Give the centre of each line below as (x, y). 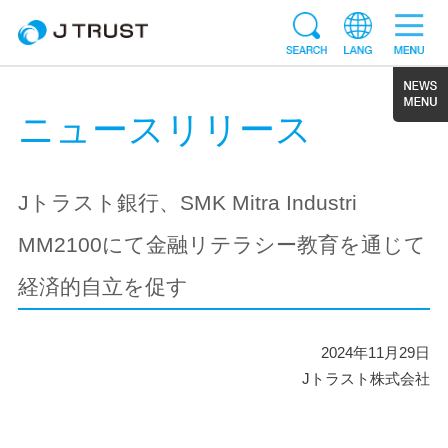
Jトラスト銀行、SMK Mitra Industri (187, 203)
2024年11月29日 (376, 353)
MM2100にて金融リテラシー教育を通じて (221, 245)
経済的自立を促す (102, 287)
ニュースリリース (164, 130)
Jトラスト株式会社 (366, 379)
